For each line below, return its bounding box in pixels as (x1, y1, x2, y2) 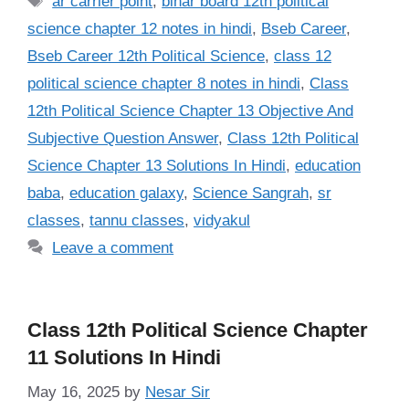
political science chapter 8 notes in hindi (27, 74, 300, 92)
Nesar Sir (145, 383, 210, 402)
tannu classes (89, 211, 184, 229)
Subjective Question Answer (27, 129, 218, 147)
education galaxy (69, 184, 184, 202)
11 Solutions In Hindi (27, 345, 221, 369)
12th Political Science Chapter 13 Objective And (27, 101, 353, 120)
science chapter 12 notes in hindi (27, 19, 252, 37)
